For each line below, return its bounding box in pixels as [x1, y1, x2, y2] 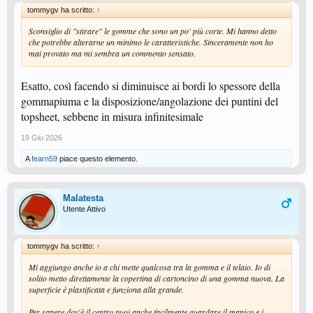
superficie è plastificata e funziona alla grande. [29, 284, 184, 295]
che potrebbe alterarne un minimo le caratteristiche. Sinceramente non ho [29, 36, 273, 48]
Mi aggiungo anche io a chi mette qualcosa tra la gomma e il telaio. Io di [29, 261, 270, 272]
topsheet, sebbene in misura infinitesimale [21, 109, 203, 124]
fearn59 [31, 154, 57, 163]
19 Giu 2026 [21, 133, 62, 142]
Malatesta [63, 193, 103, 203]
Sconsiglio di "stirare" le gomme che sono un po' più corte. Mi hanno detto [29, 25, 277, 36]
